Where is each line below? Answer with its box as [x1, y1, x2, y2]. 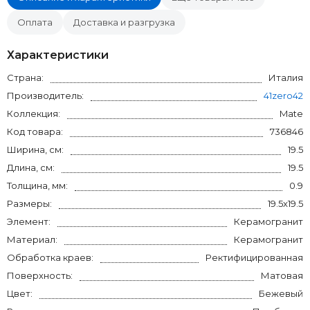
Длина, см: [7, 162, 55, 173]
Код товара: [7, 126, 63, 137]
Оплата [17, 17, 53, 28]
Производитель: [7, 90, 84, 101]
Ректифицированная [206, 252, 303, 263]
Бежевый [259, 288, 303, 299]
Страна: [7, 72, 44, 83]
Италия [268, 72, 303, 83]
